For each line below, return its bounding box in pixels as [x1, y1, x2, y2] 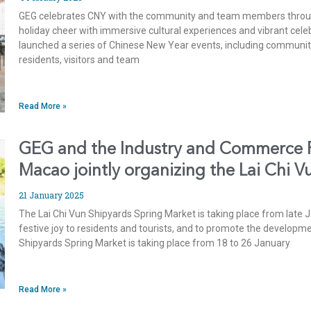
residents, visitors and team [19, 54, 140, 66]
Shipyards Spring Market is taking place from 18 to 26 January [19, 237, 291, 249]
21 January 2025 [19, 190, 85, 201]
